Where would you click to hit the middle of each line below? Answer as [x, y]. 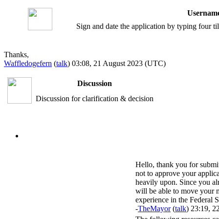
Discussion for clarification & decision [95, 99]
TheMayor [154, 209]
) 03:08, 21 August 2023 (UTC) [117, 64]
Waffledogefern [28, 64]
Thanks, [16, 55]
